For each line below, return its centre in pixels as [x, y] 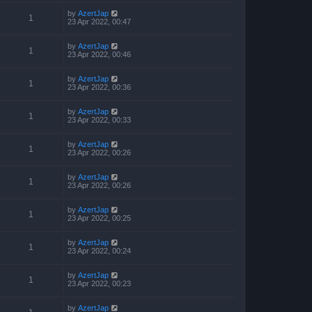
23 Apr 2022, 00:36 [99, 87]
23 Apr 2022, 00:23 [99, 283]
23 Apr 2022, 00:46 [99, 54]
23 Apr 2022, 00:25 [99, 218]
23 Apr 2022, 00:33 [99, 119]
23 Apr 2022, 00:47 [99, 21]
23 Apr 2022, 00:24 [99, 250]
